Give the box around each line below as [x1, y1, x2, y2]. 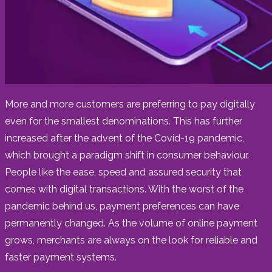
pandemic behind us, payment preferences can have [5, 200, 239, 212]
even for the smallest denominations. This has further [5, 115, 242, 127]
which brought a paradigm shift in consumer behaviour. [5, 149, 249, 161]
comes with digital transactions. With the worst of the [5, 183, 243, 195]
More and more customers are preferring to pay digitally [5, 98, 255, 110]
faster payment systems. [5, 251, 117, 263]
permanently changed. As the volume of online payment [5, 217, 257, 229]
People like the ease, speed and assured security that [5, 166, 242, 178]
